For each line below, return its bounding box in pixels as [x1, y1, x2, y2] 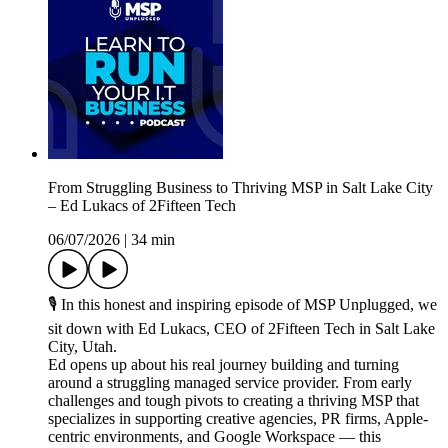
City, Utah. [48, 338, 117, 356]
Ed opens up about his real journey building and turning [48, 356, 399, 374]
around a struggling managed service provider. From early [48, 374, 412, 392]
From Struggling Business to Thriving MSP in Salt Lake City [48, 179, 433, 197]
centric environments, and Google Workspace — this [48, 428, 381, 446]
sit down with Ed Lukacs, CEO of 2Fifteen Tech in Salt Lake [48, 320, 435, 338]
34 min [131, 231, 175, 249]
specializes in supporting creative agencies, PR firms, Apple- [48, 410, 428, 428]
